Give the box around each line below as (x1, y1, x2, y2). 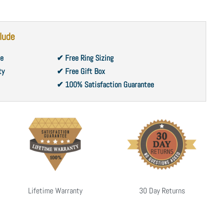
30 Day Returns (139, 185, 185, 196)
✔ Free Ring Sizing (56, 52, 113, 63)
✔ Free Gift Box (56, 66, 105, 76)
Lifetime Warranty (28, 185, 82, 196)
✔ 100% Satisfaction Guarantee (56, 79, 154, 90)
